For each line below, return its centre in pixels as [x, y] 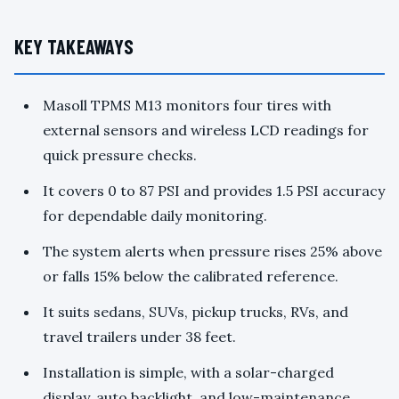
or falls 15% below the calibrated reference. [191, 277]
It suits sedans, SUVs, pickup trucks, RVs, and [195, 312]
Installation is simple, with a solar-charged [188, 373]
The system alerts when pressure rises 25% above [212, 252]
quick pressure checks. [120, 155]
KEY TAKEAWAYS [74, 47]
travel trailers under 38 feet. [139, 337]
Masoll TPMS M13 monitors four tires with [187, 106]
